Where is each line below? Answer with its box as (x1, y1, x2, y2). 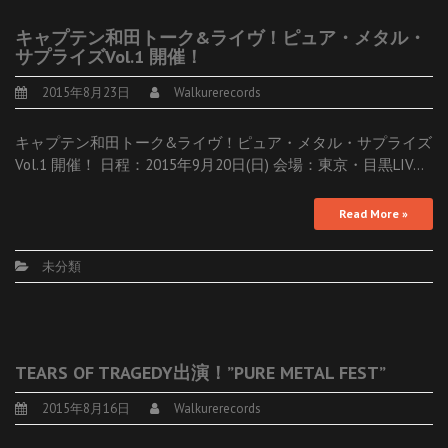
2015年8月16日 (42, 400, 130, 417)
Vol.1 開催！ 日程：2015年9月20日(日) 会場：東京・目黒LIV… (15, 154, 424, 174)
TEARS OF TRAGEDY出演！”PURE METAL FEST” (15, 361, 386, 384)
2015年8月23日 (42, 84, 130, 101)
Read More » (339, 206, 408, 221)
